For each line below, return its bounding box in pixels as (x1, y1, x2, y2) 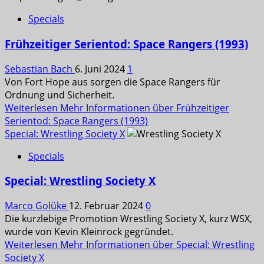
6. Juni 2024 (75, 62, 127, 75)
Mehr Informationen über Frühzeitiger (60, 101, 229, 114)
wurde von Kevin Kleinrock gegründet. (5, 225, 173, 238)
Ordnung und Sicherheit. (5, 88, 114, 101)
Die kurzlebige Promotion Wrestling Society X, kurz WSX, (5, 212, 252, 225)
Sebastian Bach (5, 62, 75, 75)
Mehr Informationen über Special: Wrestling (60, 238, 255, 251)
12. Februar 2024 (69, 199, 146, 212)
